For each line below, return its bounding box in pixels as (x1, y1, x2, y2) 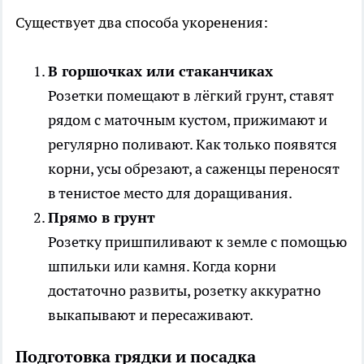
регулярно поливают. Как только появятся (48, 135, 337, 154)
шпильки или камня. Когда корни (48, 257, 276, 275)
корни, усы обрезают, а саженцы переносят (48, 159, 340, 178)
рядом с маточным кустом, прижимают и (48, 110, 327, 129)
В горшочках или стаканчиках (48, 62, 273, 80)
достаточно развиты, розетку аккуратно (48, 281, 321, 300)
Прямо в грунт (48, 208, 155, 227)
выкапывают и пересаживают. (48, 305, 253, 324)
